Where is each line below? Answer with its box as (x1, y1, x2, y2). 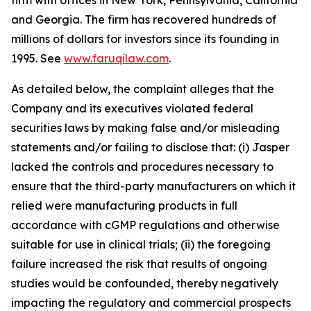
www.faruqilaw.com (64, 51, 169, 66)
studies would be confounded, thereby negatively (11, 276, 278, 291)
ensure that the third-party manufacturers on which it (11, 179, 296, 194)
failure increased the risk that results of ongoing (11, 257, 267, 271)
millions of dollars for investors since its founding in (11, 32, 279, 47)
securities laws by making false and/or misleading (11, 121, 280, 135)
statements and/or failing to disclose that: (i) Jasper (11, 140, 289, 155)
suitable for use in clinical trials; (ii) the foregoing (11, 237, 271, 252)
